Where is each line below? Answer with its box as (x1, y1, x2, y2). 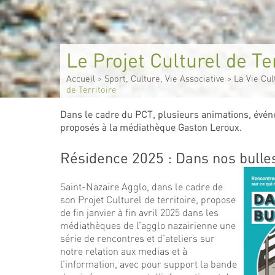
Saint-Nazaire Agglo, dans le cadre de (60, 180, 223, 193)
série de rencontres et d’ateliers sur (60, 231, 215, 244)
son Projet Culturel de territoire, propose (60, 193, 236, 206)
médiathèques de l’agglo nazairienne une (60, 219, 236, 231)
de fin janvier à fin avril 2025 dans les (60, 206, 219, 219)
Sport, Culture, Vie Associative (104, 72, 225, 84)
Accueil (66, 72, 95, 84)
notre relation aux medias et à (60, 244, 187, 257)
